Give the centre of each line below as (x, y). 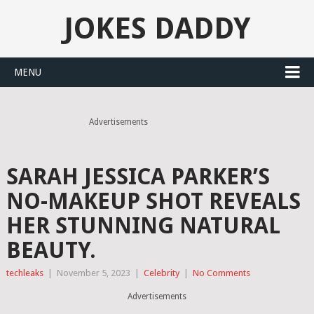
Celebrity (161, 273)
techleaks (25, 273)
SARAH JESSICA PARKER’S (138, 177)
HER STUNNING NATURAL (143, 226)
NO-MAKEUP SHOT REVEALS (153, 201)
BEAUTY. (51, 250)
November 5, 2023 (93, 273)
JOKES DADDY (157, 28)
